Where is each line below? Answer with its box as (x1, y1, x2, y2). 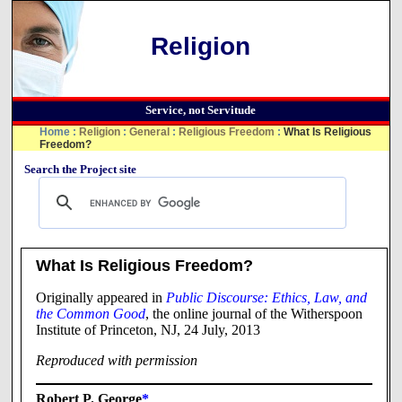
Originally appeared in (35, 289, 166, 305)
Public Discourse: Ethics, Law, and (165, 289, 367, 305)
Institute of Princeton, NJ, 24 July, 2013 (35, 321, 260, 337)
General (129, 125, 170, 138)
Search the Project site (24, 162, 137, 176)
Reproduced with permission (35, 352, 197, 368)
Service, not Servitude (145, 104, 257, 118)
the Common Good (35, 305, 145, 321)
